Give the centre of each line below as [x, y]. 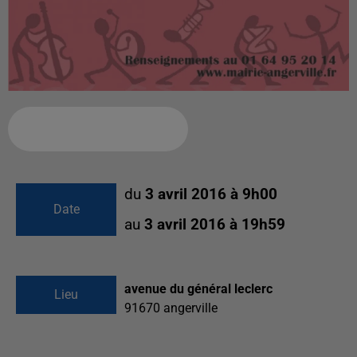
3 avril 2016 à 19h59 [215, 225]
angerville [190, 308]
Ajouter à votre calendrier [92, 129]
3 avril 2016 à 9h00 [211, 195]
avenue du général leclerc [198, 289]
